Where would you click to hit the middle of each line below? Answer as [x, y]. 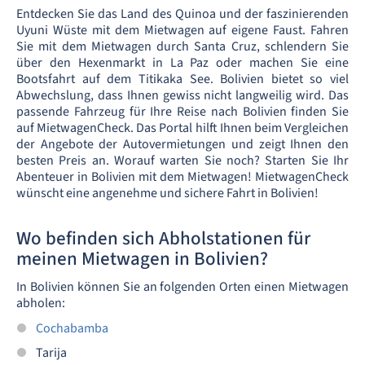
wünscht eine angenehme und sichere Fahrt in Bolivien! [167, 193]
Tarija [51, 353]
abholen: [41, 303]
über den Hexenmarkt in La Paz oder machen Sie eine [182, 63]
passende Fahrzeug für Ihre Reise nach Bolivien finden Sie [182, 112]
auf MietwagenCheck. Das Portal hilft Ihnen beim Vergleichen [182, 128]
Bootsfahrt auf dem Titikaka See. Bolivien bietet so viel [182, 79]
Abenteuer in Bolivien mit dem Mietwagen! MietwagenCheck [182, 177]
